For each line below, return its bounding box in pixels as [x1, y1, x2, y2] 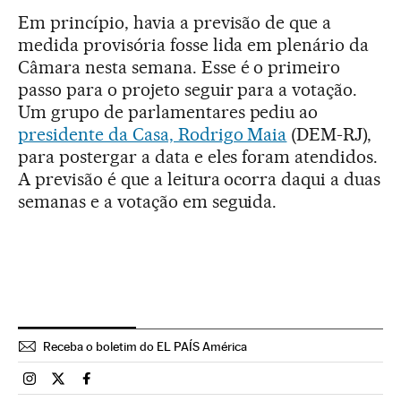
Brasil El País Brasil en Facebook [86, 377, 286, 395]
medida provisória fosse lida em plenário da [18, 33, 370, 55]
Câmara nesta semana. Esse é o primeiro [18, 55, 341, 78]
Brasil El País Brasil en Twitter [57, 377, 240, 395]
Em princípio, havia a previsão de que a [18, 11, 332, 33]
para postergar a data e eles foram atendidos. [18, 145, 379, 167]
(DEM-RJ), [286, 123, 372, 145]
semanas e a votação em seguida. [18, 190, 277, 212]
